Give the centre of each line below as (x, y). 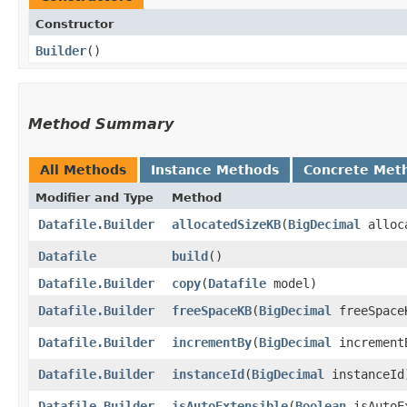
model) (292, 283)
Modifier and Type (94, 197)
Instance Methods (215, 169)
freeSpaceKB (212, 310)
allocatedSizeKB (226, 224)
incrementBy (212, 342)
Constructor (74, 24)
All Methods (83, 169)
